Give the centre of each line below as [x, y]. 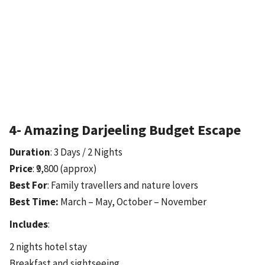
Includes [29, 224]
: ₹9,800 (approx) [65, 168]
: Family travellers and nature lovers [123, 185]
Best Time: [34, 201]
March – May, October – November [132, 201]
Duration [30, 152]
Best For [28, 185]
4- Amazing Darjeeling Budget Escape [125, 130]
